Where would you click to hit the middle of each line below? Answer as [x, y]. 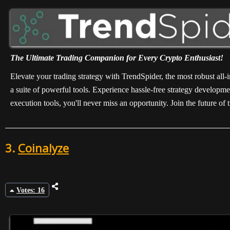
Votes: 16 [31, 190]
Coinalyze [43, 148]
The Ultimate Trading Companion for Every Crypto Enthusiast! [117, 57]
